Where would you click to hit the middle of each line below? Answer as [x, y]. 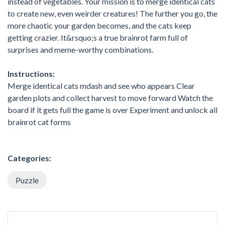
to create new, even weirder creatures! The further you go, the [113, 14]
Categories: [29, 158]
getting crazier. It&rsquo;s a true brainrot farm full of [98, 38]
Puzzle [27, 180]
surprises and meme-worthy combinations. [80, 50]
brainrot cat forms [39, 122]
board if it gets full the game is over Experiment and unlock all [113, 110]
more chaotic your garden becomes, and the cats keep [99, 26]
